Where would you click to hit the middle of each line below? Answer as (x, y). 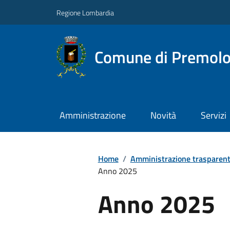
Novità (163, 116)
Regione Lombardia (85, 12)
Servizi (213, 116)
